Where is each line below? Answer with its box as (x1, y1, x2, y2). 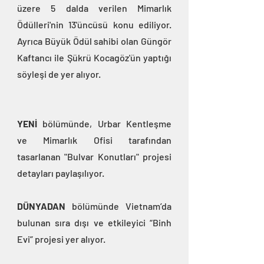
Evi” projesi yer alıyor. (17, 233, 105, 245)
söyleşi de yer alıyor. (17, 68, 101, 80)
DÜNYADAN (17, 200, 65, 212)
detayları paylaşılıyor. (17, 167, 104, 179)
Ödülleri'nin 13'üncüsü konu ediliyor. (17, 19, 171, 31)
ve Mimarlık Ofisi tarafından (17, 134, 171, 146)
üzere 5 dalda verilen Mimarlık (17, 2, 171, 14)
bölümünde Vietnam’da (65, 200, 171, 212)
